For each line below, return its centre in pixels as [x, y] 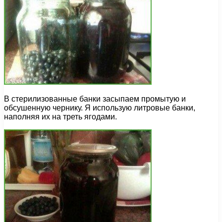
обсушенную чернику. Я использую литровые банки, [100, 108]
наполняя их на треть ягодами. [60, 117]
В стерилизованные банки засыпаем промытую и [95, 99]
